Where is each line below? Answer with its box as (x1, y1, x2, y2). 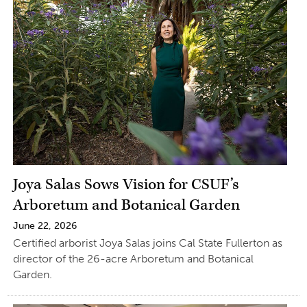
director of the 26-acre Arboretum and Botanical (12, 251, 254, 265)
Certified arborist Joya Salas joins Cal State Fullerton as (12, 236, 282, 249)
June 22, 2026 (12, 219, 77, 232)
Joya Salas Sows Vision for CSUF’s (12, 174, 239, 195)
